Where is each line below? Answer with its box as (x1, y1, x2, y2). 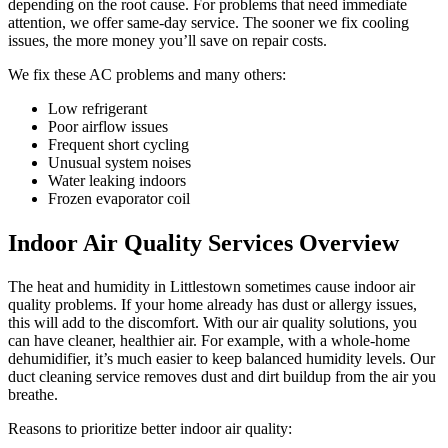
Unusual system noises (48, 153, 191, 171)
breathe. (8, 385, 58, 403)
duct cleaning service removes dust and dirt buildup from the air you (8, 367, 436, 385)
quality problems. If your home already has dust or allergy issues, (8, 295, 417, 313)
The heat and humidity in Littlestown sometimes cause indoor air (8, 277, 415, 295)
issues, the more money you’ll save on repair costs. (8, 31, 327, 49)
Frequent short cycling (48, 135, 189, 153)
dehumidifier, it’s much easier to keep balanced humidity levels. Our (8, 349, 435, 367)
